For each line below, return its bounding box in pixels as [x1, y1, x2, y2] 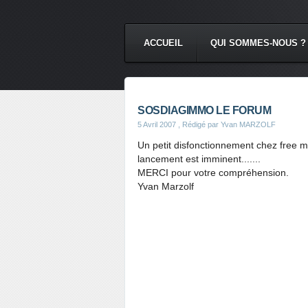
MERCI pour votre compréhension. [137, 167, 289, 178]
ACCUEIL [144, 38, 183, 48]
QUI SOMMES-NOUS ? [210, 38, 306, 48]
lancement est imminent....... [137, 153, 261, 164]
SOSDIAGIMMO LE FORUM [137, 104, 271, 116]
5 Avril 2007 [137, 120, 176, 129]
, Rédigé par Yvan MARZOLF [176, 120, 276, 129]
